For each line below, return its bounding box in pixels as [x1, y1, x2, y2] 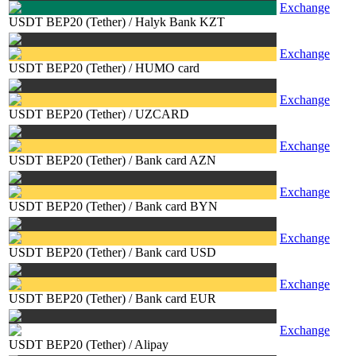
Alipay [134, 338, 168, 351]
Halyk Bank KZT [135, 15, 225, 29]
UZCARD [135, 107, 189, 121]
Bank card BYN [135, 199, 218, 213]
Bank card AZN [135, 153, 216, 167]
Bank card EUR [135, 292, 216, 305]
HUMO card [135, 61, 199, 75]
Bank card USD [135, 246, 216, 259]
